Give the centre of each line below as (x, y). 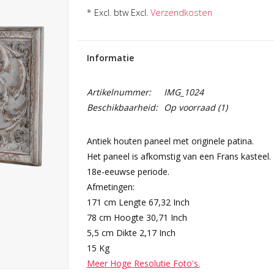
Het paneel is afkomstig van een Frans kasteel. (179, 156)
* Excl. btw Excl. (118, 13)
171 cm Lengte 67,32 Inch (138, 202)
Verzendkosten (181, 13)
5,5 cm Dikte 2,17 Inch (131, 233)
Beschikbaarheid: (122, 107)
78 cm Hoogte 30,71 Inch (137, 217)
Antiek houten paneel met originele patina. (170, 141)
